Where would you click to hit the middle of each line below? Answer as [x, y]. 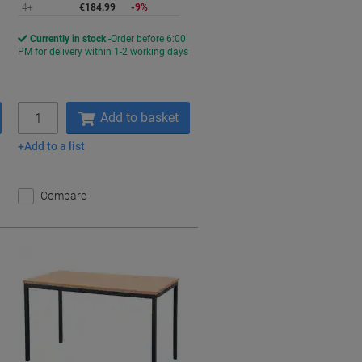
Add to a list [55, 147]
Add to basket [139, 118]
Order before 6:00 [149, 39]
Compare [64, 196]
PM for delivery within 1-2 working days [103, 52]
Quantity [39, 108]
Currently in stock [68, 39]
